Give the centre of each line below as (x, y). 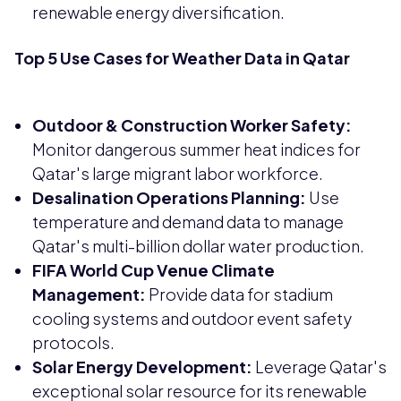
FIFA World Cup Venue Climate (154, 269)
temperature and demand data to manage (188, 221)
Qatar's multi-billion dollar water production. (198, 245)
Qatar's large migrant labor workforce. (178, 173)
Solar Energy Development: (142, 366)
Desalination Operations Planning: (169, 197)
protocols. (73, 342)
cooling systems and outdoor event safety (192, 318)
